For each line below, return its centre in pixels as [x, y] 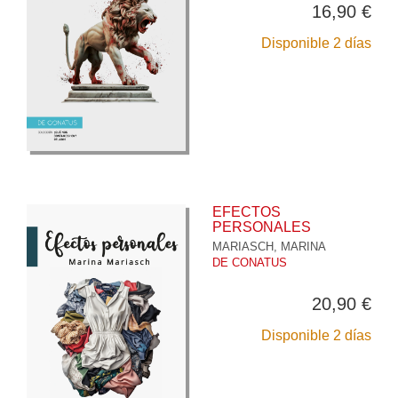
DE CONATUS [250, 262]
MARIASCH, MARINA [269, 246]
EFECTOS [247, 211]
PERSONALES [262, 227]
